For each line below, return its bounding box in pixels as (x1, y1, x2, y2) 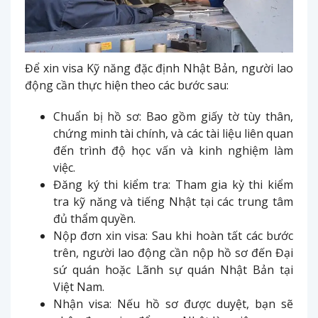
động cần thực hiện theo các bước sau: (25, 77, 229, 93)
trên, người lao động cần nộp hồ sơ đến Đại (53, 244, 293, 261)
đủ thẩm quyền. (53, 210, 136, 226)
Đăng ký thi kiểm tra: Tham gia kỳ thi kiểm (53, 176, 293, 192)
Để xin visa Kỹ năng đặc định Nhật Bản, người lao (25, 60, 293, 76)
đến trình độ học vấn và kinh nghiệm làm (53, 142, 293, 158)
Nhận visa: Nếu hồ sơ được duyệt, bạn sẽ (53, 295, 293, 312)
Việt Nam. (53, 278, 104, 295)
